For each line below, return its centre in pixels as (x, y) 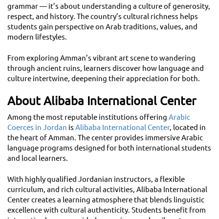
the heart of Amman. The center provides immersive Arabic (105, 138)
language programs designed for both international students (109, 148)
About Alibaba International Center (102, 101)
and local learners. (38, 158)
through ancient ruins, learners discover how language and (106, 68)
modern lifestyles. (37, 37)
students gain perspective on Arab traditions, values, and (102, 27)
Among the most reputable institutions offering (88, 117)
